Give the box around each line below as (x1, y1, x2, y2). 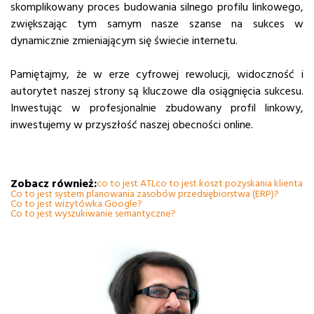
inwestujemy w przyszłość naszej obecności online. (11, 117, 253, 133)
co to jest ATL (97, 177, 156, 191)
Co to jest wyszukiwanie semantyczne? (11, 207, 176, 221)
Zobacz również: (11, 176, 97, 192)
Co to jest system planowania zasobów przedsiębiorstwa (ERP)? (11, 187, 279, 202)
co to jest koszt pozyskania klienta (156, 177, 303, 191)
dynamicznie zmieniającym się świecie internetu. (11, 33, 238, 49)
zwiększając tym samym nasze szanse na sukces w (11, 16, 303, 32)
